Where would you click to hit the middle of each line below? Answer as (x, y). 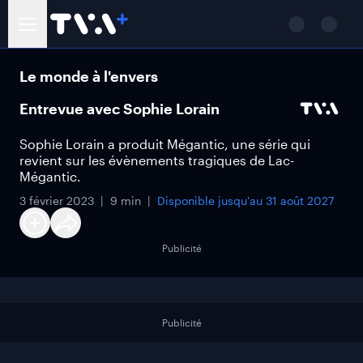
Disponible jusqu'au (211, 201)
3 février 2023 (57, 201)
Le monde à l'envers (89, 76)
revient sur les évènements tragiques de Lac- (157, 160)
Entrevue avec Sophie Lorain (120, 109)
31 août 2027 (300, 201)
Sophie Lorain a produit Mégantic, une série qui (165, 144)
